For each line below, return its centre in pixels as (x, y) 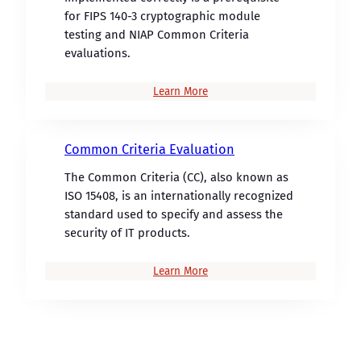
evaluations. (98, 53)
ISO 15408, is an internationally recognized (179, 195)
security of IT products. (127, 232)
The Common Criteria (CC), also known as (176, 177)
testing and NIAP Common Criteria (157, 34)
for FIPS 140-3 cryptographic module (162, 16)
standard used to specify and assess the (174, 214)
